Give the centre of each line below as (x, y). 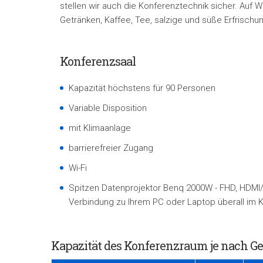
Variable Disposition (108, 108)
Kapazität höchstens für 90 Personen (142, 88)
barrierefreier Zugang (111, 148)
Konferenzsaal (98, 61)
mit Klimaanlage (100, 128)
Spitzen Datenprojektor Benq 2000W (142, 188)
